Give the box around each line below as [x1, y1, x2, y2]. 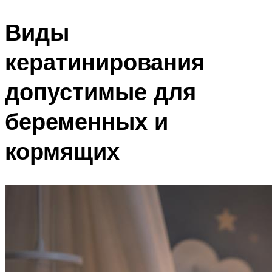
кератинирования [5, 47, 205, 77]
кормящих [5, 136, 120, 166]
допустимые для [5, 76, 196, 107]
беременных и [5, 106, 168, 137]
